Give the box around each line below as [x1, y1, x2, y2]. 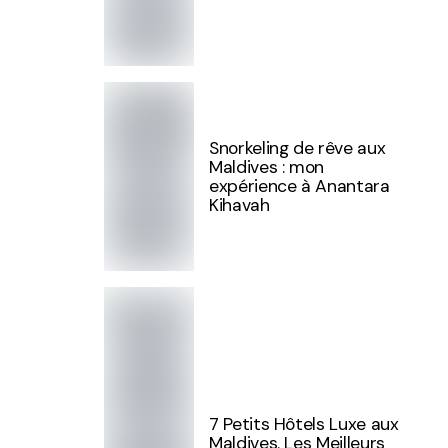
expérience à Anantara [209, 174, 390, 197]
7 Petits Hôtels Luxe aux [209, 413, 399, 435]
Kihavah [209, 193, 270, 216]
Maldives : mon [209, 155, 325, 178]
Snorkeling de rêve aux [209, 136, 386, 159]
